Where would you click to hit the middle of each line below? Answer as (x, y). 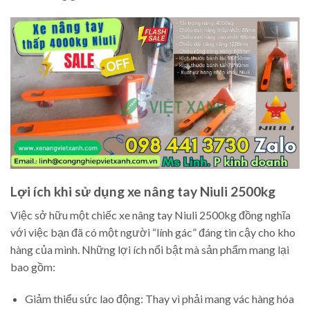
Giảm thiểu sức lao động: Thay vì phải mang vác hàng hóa (159, 299)
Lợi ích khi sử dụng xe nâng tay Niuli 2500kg (143, 191)
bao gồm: (33, 267)
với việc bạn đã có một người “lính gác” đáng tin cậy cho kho (153, 232)
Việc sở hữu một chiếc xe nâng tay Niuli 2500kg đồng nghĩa (151, 215)
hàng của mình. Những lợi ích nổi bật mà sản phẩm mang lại (150, 250)
